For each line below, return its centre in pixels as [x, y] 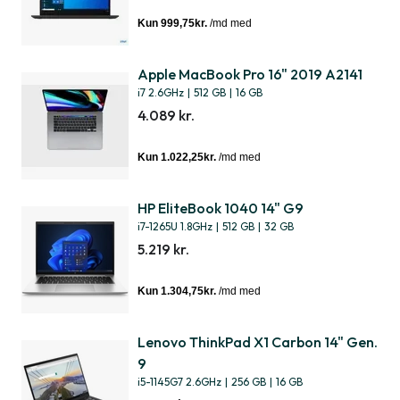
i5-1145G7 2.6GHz [179, 382]
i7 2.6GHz [161, 92]
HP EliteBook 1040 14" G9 [221, 208]
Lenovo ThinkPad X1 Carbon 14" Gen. [258, 342]
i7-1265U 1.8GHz [175, 226]
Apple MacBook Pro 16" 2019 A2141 [250, 74]
